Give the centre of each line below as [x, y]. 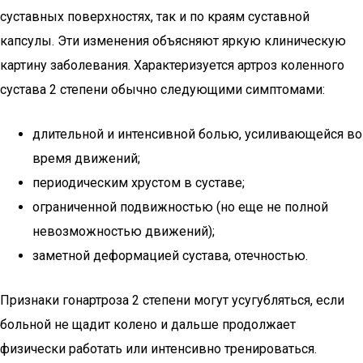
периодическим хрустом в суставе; [139, 183]
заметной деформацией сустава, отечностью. [170, 256]
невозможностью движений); [124, 231]
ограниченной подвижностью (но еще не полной [180, 207]
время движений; [86, 158]
